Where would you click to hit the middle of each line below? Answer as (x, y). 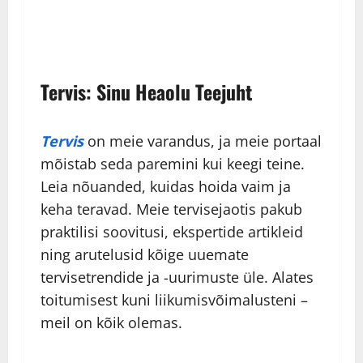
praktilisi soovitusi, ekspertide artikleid (172, 232)
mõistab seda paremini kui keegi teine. (173, 164)
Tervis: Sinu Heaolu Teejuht (146, 92)
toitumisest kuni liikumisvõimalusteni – (174, 300)
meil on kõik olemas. (111, 323)
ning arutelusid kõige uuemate (145, 255)
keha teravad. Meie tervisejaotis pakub (171, 209)
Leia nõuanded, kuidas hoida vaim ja (166, 187)
